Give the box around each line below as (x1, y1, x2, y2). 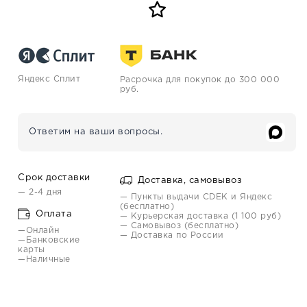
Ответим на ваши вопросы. (29, 128, 162, 136)
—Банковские (18, 236, 80, 244)
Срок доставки (18, 174, 90, 182)
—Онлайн (18, 227, 60, 234)
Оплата (32, 210, 72, 218)
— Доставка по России (119, 232, 224, 239)
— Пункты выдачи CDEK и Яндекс (119, 193, 273, 201)
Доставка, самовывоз (134, 176, 243, 184)
